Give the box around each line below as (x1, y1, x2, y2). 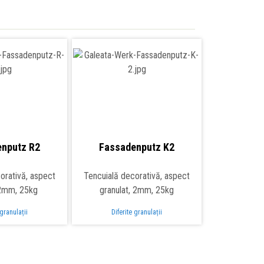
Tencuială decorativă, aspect (84, 170, 190, 182)
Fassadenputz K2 (99, 141, 174, 154)
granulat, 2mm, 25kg (100, 184, 174, 196)
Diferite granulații (111, 208, 162, 217)
